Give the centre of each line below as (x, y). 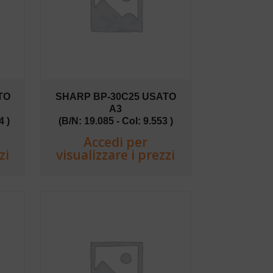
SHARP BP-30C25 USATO (115, 96)
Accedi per (116, 142)
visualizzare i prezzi (116, 154)
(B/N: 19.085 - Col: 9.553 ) (115, 121)
